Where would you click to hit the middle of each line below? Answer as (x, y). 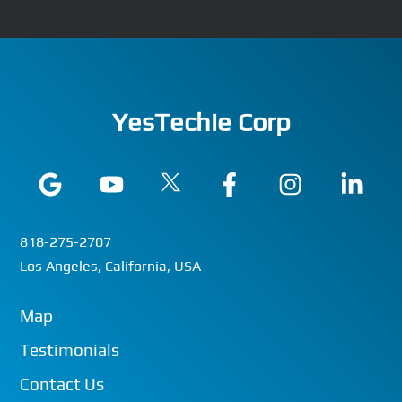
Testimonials (70, 350)
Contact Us (62, 384)
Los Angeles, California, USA (111, 266)
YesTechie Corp (201, 122)
